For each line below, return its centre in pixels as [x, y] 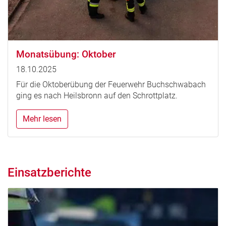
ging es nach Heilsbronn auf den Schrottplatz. [97, 95]
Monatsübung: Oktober [66, 54]
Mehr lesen [42, 119]
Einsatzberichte [49, 172]
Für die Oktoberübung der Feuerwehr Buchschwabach [111, 84]
